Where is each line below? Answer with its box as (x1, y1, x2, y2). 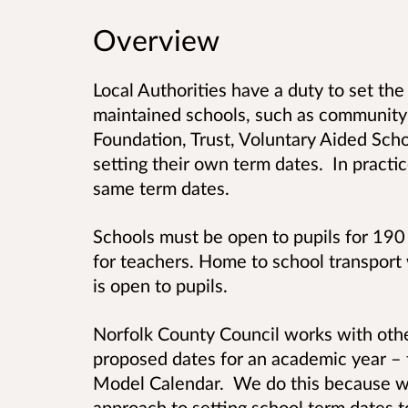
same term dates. (93, 177, 229, 199)
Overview (93, 22, 219, 58)
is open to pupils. (93, 274, 228, 297)
